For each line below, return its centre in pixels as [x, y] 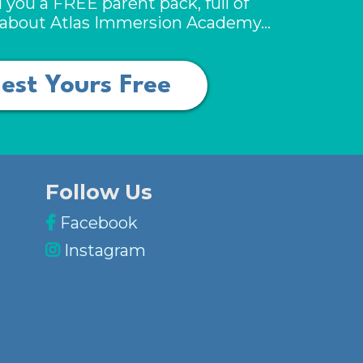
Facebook [99, 223]
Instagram [105, 250]
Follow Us [99, 192]
